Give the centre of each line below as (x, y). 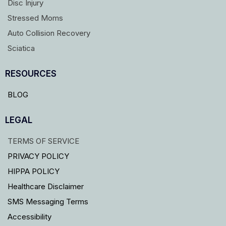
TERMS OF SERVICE (43, 141)
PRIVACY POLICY (38, 156)
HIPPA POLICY (34, 172)
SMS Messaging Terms (48, 202)
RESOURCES (31, 74)
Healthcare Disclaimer (46, 187)
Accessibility (30, 217)
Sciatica (21, 48)
